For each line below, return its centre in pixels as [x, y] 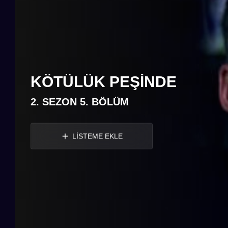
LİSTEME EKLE [97, 136]
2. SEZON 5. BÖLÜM [80, 102]
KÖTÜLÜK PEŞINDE [104, 81]
